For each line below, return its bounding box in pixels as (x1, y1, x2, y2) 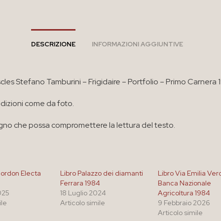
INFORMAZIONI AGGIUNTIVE (91, 40, 183, 49)
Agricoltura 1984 (158, 188, 211, 198)
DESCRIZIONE (31, 40, 75, 49)
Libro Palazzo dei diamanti (60, 169, 143, 178)
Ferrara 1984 (60, 179, 100, 188)
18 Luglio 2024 (60, 188, 106, 198)
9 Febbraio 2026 (158, 198, 211, 208)
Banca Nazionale (158, 179, 212, 188)
